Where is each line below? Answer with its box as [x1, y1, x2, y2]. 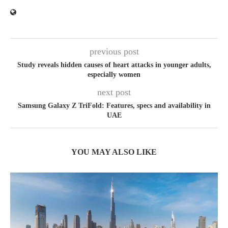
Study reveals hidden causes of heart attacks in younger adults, [17, 61, 211, 69]
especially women [88, 71, 140, 79]
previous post [89, 46, 139, 57]
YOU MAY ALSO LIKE [71, 148, 157, 157]
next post [97, 87, 131, 98]
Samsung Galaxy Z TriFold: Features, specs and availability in [17, 102, 211, 110]
